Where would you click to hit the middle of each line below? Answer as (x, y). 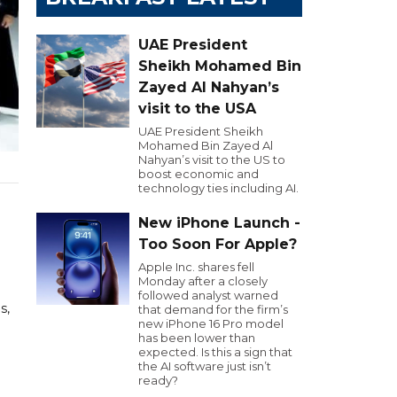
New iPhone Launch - (219, 223)
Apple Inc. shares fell (196, 267)
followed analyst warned (208, 295)
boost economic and (198, 174)
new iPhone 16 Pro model (211, 323)
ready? (158, 380)
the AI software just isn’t (205, 366)
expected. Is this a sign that (215, 352)
